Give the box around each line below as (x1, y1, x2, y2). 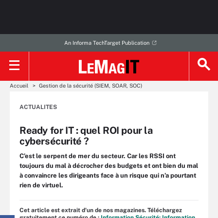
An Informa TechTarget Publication (64, 40, 149, 46)
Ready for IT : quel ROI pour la (19, 125, 153, 136)
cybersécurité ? (19, 135, 89, 147)
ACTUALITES (19, 104, 57, 110)
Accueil (10, 83, 28, 89)
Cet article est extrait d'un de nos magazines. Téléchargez (19, 207, 182, 214)
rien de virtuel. (19, 182, 63, 189)
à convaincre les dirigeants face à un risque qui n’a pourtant (19, 172, 196, 179)
